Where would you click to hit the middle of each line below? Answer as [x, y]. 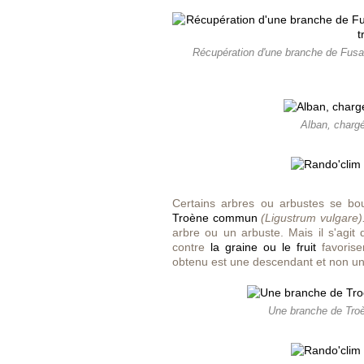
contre [191, 247]
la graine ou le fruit [263, 247]
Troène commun [215, 218]
